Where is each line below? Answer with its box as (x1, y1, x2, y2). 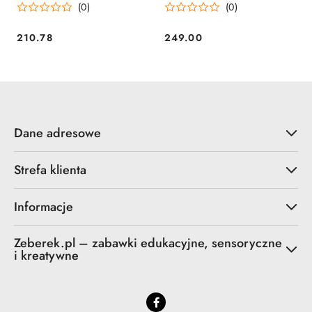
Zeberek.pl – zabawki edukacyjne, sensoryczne (14, 234, 282, 253)
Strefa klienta (14, 161, 86, 180)
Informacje (14, 198, 73, 217)
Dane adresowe (14, 124, 101, 143)
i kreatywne (14, 247, 79, 265)
